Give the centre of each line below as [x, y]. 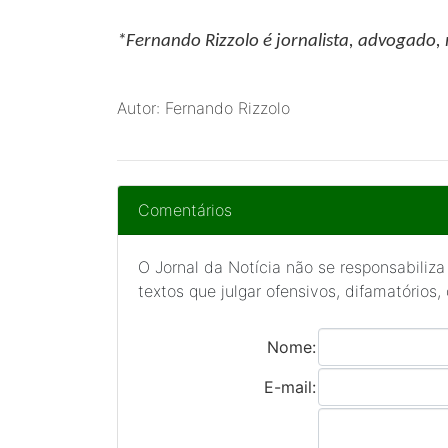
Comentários [185, 210]
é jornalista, [308, 41]
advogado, [401, 41]
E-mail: [289, 387]
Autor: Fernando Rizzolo [203, 108]
